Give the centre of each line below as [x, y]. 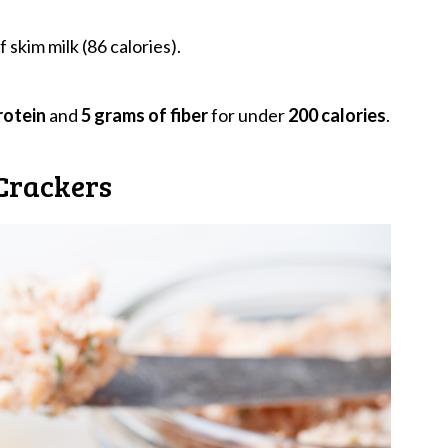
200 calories [337, 114]
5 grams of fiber [144, 114]
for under [248, 114]
